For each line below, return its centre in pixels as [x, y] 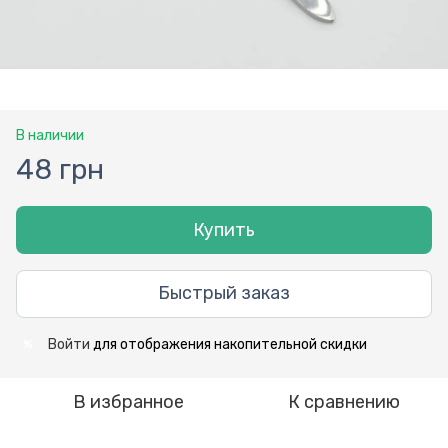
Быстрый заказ [224, 293]
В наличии [50, 135]
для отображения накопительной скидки [228, 344]
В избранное [128, 401]
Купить [224, 229]
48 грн [60, 169]
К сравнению [344, 401]
